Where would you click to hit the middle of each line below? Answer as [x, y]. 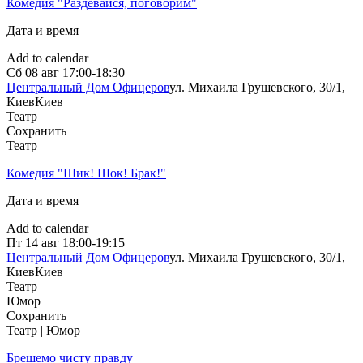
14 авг [42, 243]
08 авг [42, 73]
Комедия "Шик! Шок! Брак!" [86, 173]
